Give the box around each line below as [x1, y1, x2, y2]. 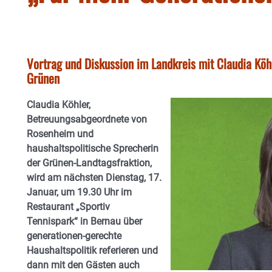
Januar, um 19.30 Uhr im [27, 186, 132, 198]
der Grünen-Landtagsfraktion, [27, 157, 152, 169]
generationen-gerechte [27, 230, 121, 242]
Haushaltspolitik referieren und [27, 245, 158, 256]
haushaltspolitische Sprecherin [27, 143, 158, 154]
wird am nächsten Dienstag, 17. [27, 172, 161, 183]
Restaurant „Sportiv [27, 201, 110, 212]
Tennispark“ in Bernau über [27, 216, 142, 227]
